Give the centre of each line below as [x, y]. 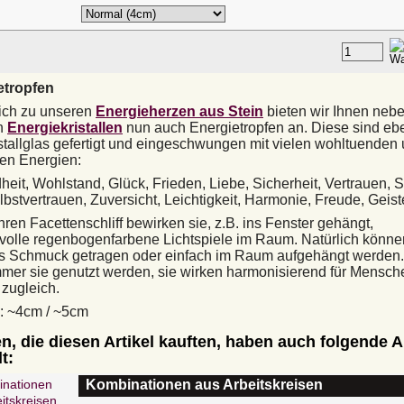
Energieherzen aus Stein [179, 111]
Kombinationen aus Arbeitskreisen [204, 385]
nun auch [156, 128]
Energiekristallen [65, 128]
